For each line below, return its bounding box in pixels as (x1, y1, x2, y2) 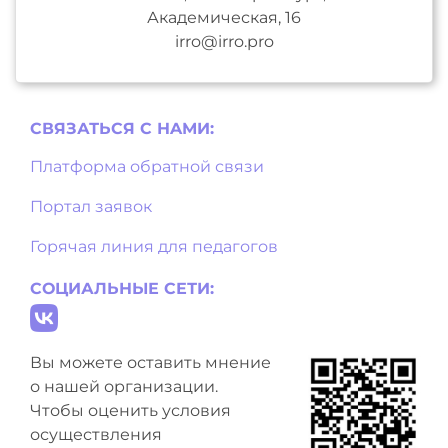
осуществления (30, 424, 162, 444)
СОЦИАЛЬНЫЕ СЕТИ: (30, 278, 214, 298)
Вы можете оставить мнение (30, 352, 271, 372)
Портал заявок (30, 196, 152, 216)
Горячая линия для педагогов (30, 236, 278, 256)
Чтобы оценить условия (30, 400, 231, 420)
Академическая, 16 (147, 7, 301, 27)
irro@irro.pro (174, 31, 274, 51)
